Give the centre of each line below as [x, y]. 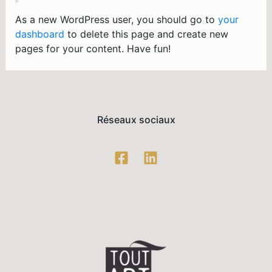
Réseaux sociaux [136, 119]
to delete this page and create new [146, 34]
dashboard [39, 34]
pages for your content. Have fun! [93, 48]
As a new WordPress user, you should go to [116, 19]
